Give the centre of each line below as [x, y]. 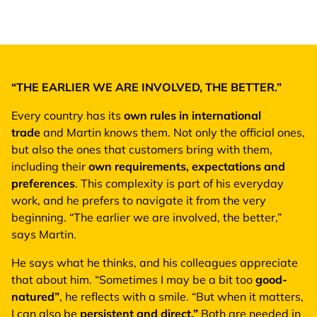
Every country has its [68, 115]
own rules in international [192, 115]
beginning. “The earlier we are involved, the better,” [146, 217]
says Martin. [44, 234]
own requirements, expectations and [187, 166]
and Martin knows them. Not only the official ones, [173, 132]
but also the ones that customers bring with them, [142, 149]
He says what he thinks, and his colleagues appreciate [155, 262]
